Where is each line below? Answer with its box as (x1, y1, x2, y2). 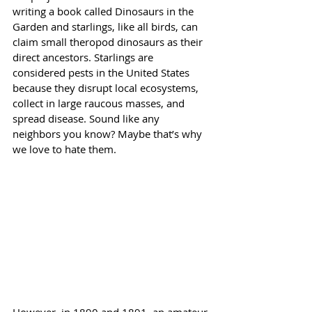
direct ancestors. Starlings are (13, 50, 156, 64)
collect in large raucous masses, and (13, 96, 187, 110)
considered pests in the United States (13, 65, 192, 79)
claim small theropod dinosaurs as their (13, 35, 205, 49)
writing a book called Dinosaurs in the (13, 4, 196, 18)
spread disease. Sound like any (13, 111, 162, 125)
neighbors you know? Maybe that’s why (13, 127, 205, 141)
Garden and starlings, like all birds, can (13, 19, 201, 33)
